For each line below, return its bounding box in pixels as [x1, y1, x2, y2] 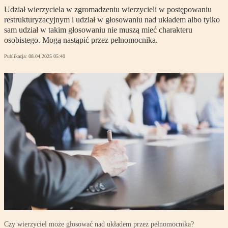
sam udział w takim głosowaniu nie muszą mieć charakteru [4, 25, 192, 35]
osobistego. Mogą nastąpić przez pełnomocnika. [4, 36, 158, 45]
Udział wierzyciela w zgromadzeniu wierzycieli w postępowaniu [4, 5, 212, 14]
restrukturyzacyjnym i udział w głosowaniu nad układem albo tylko [4, 15, 220, 24]
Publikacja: [4, 53, 28, 60]
